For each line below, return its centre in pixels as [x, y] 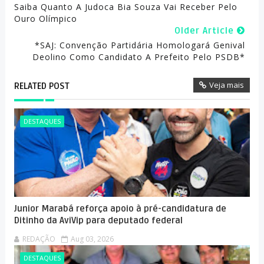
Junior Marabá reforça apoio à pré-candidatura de [120, 209]
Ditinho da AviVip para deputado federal [98, 221]
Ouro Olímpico [45, 19]
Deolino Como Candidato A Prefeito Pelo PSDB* [139, 57]
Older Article [206, 31]
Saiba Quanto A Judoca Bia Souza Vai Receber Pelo [126, 7]
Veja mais [227, 85]
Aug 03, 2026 [92, 239]
